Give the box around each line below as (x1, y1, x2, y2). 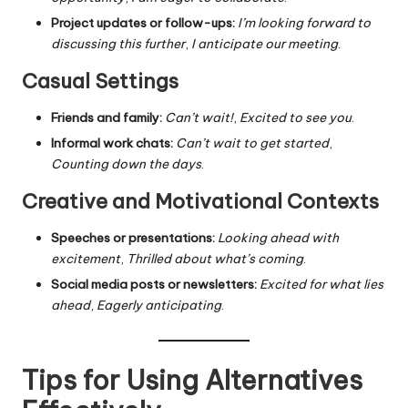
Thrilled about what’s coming (127, 250, 303, 268)
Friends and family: (51, 109, 162, 127)
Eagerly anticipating (97, 297, 221, 314)
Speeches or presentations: (51, 229, 215, 247)
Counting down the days (51, 156, 201, 173)
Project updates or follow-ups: (51, 15, 235, 32)
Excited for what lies (260, 276, 383, 293)
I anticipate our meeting (191, 36, 338, 53)
